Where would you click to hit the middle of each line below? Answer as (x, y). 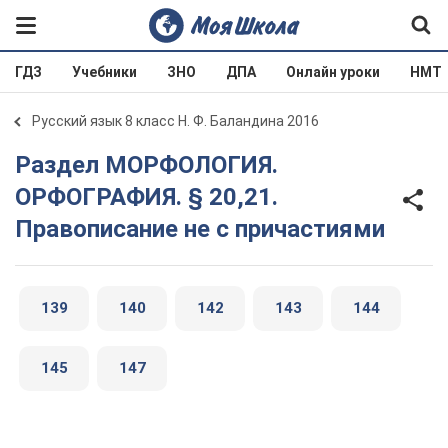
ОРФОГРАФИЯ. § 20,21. (146, 197)
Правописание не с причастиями (200, 229)
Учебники (104, 72)
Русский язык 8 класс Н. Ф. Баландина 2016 (175, 121)
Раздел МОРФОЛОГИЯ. (23, 165)
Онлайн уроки (333, 72)
